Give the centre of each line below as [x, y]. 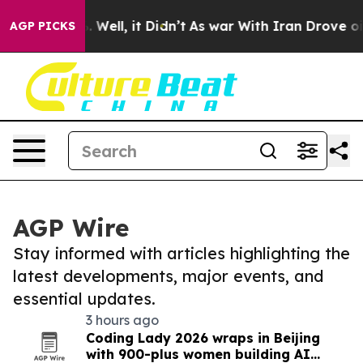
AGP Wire [71, 228]
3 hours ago [122, 320]
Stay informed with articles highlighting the [181, 253]
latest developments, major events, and [168, 276]
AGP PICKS [43, 26]
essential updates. [84, 299]
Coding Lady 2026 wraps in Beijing [203, 338]
